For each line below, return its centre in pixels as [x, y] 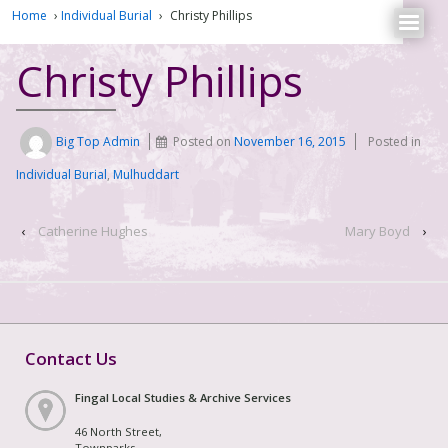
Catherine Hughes [93, 231]
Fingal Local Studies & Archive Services [183, 397]
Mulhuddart [146, 175]
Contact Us [71, 358]
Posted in [395, 142]
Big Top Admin [98, 142]
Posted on [204, 142]
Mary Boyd [377, 231]
